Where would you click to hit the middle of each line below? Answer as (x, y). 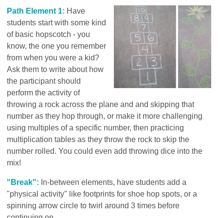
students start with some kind (57, 22)
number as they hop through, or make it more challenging (105, 116)
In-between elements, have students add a (114, 182)
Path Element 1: (36, 11)
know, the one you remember (57, 46)
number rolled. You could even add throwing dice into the (105, 151)
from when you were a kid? (53, 57)
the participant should (44, 81)
